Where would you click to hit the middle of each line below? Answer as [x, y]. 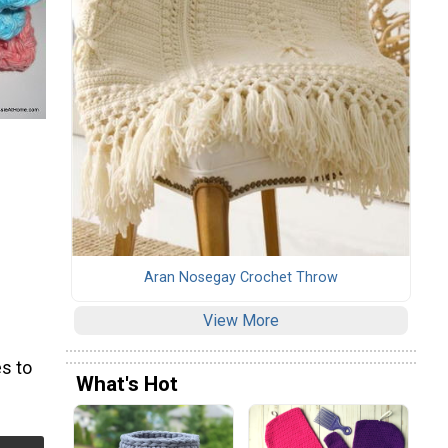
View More [241, 321]
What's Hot [127, 383]
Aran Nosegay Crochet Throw [241, 278]
